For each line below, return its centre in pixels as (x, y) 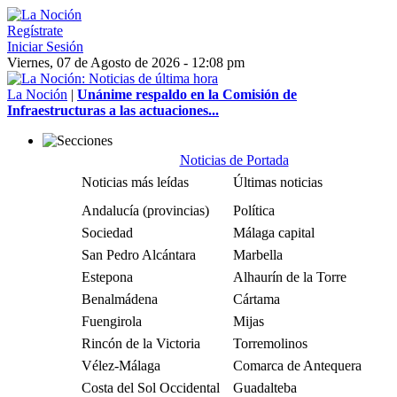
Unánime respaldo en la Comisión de (187, 94)
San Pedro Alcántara (139, 255)
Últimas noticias (278, 182)
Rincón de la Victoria (141, 343)
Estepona (107, 277)
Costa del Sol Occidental (151, 388)
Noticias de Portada (234, 160)
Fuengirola (112, 321)
